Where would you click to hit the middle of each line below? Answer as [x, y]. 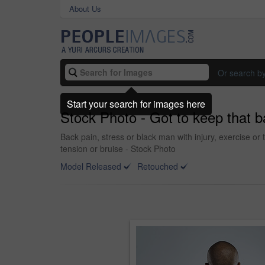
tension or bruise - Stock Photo [118, 148]
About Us [85, 9]
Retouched [158, 166]
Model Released [91, 166]
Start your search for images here [136, 104]
